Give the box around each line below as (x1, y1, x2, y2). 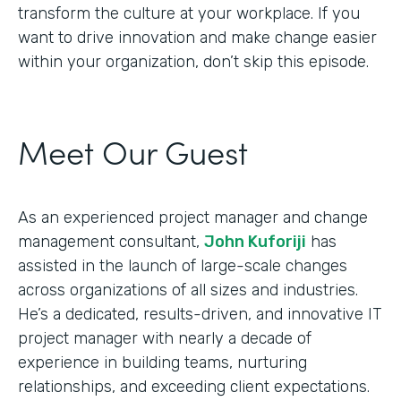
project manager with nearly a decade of (18, 328, 311, 348)
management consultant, (18, 231, 204, 252)
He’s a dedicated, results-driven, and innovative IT (18, 303, 381, 324)
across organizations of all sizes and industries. (18, 279, 358, 300)
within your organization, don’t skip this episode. (18, 51, 369, 72)
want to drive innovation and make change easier (18, 27, 377, 47)
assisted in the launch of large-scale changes (18, 255, 347, 276)
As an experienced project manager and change (18, 207, 368, 227)
